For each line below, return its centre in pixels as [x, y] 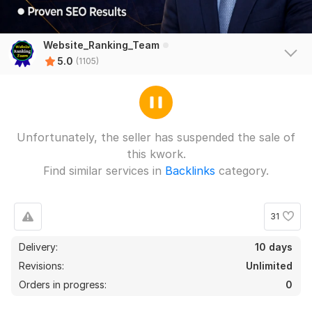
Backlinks [190, 170]
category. [242, 170]
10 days [274, 247]
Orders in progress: [63, 284]
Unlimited [269, 265]
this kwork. [156, 154]
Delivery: [38, 247]
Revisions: [43, 265]
